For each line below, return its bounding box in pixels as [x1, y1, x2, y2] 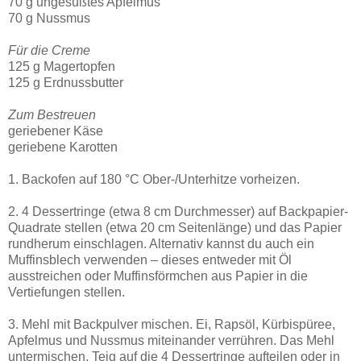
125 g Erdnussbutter [8, 76, 123, 90]
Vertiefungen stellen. [8, 285, 125, 300]
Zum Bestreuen [8, 108, 96, 122]
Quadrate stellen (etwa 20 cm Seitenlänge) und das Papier [8, 221, 342, 235]
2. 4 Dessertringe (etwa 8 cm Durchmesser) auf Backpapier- [8, 205, 348, 219]
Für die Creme [8, 44, 90, 58]
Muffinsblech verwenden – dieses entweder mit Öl [8, 253, 292, 268]
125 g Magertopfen [8, 60, 115, 74]
